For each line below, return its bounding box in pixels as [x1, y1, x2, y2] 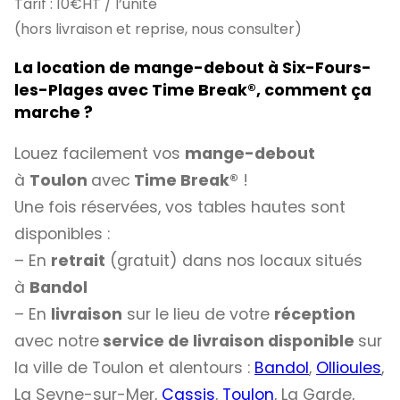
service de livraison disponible [99, 329, 358, 352]
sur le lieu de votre [122, 303, 274, 325]
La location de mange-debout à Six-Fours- [14, 57, 371, 79]
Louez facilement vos [14, 142, 185, 164]
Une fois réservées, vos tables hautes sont [14, 196, 346, 218]
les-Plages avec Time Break [14, 79, 247, 102]
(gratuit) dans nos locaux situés [105, 249, 362, 271]
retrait [51, 249, 105, 271]
